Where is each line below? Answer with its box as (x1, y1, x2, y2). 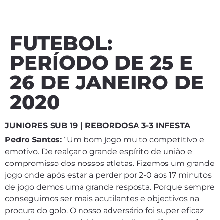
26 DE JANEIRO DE (10, 70, 204, 94)
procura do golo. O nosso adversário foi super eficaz (5, 206, 204, 215)
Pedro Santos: (5, 135, 62, 144)
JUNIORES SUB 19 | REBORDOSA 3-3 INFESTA (5, 121, 190, 130)
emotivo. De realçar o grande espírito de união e (5, 147, 192, 156)
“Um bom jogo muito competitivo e (62, 135, 204, 144)
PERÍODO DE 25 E (10, 51, 192, 75)
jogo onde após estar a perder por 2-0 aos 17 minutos (5, 170, 212, 180)
